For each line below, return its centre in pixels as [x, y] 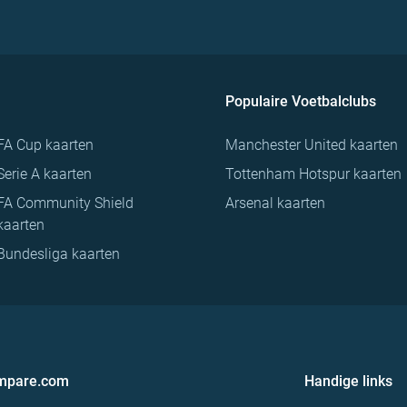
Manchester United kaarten [312, 145]
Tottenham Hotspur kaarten [313, 174]
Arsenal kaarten [275, 203]
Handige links [348, 382]
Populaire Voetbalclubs [301, 102]
